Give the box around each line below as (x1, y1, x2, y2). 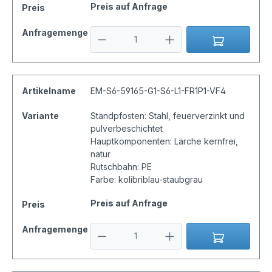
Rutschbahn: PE (90, 161, 152, 172)
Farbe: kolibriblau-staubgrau (90, 174, 203, 185)
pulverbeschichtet (90, 123, 163, 134)
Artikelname (22, 86, 76, 97)
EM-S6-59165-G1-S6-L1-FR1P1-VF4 (90, 86, 226, 97)
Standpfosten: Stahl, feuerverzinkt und (90, 110, 245, 121)
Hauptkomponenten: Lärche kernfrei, (90, 136, 238, 147)
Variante (22, 110, 59, 121)
